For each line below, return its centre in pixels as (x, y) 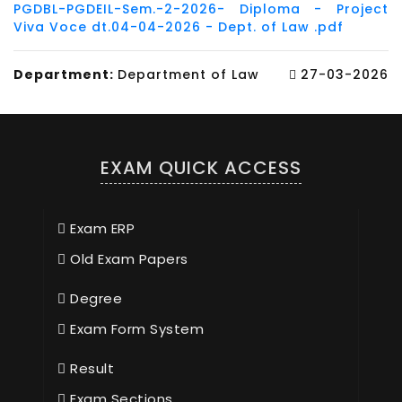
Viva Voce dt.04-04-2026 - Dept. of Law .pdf (179, 27)
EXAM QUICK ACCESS (201, 168)
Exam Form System (135, 329)
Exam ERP (100, 229)
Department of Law (188, 75)
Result (90, 369)
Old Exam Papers (127, 259)
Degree (94, 299)
